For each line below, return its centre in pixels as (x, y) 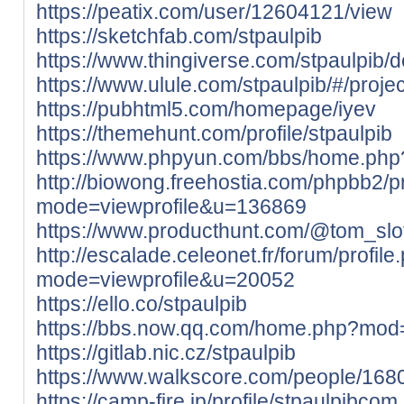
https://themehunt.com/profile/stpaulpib (214, 133)
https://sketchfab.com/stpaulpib (179, 36)
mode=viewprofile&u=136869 (171, 206)
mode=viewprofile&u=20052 (165, 279)
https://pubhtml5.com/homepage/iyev (206, 109)
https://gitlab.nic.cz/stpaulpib (166, 352)
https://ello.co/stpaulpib (142, 303)
